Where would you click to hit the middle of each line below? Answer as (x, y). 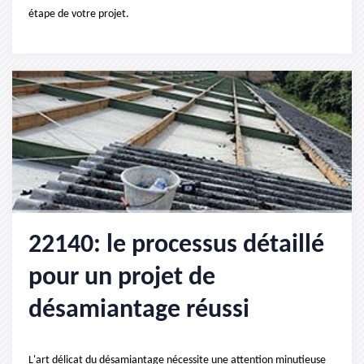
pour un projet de (122, 278)
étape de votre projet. (79, 14)
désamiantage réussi (139, 310)
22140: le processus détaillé (176, 245)
